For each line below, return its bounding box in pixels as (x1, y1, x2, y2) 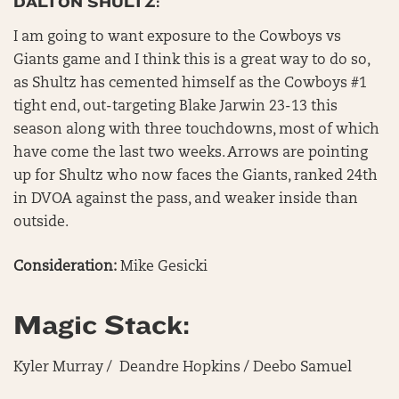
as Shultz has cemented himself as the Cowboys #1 (13, 77, 367, 91)
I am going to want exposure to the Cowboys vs (13, 30, 341, 45)
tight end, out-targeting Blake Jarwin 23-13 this (13, 100, 338, 114)
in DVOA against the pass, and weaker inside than (13, 192, 358, 207)
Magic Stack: (13, 310, 190, 340)
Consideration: (13, 260, 117, 274)
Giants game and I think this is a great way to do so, (13, 53, 370, 68)
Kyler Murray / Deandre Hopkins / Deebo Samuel (13, 361, 352, 375)
